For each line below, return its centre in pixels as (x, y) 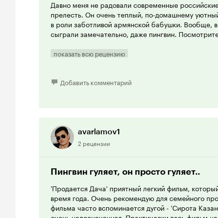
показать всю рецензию (89, 53)
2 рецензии (94, 143)
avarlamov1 (99, 131)
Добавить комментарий (96, 82)
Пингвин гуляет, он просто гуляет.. (125, 172)
